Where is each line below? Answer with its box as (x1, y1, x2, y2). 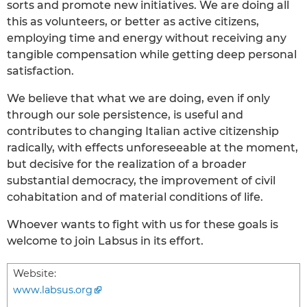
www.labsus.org (13, 283, 93, 296)
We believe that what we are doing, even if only (7, 91, 270, 105)
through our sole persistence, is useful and (7, 108, 243, 121)
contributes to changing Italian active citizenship (7, 124, 279, 138)
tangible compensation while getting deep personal (7, 47, 297, 61)
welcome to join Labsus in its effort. (7, 234, 204, 247)
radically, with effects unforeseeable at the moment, (7, 140, 298, 154)
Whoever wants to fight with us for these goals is (7, 217, 278, 231)
